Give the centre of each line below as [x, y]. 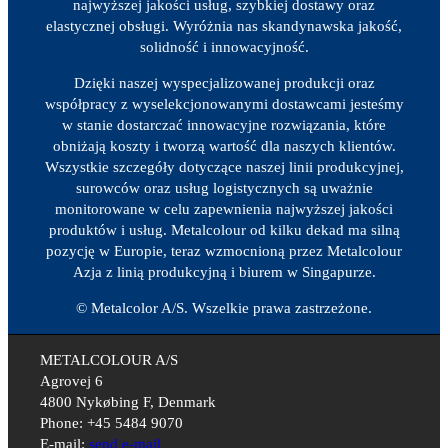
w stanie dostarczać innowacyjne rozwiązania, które [224, 124]
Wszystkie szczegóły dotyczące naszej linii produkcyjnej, [224, 166]
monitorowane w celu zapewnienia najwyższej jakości [224, 208]
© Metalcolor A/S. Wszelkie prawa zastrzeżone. [224, 307]
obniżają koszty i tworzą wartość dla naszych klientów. [224, 145]
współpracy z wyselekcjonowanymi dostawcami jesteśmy [224, 103]
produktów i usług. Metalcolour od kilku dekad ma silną [224, 229]
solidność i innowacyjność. [224, 46]
